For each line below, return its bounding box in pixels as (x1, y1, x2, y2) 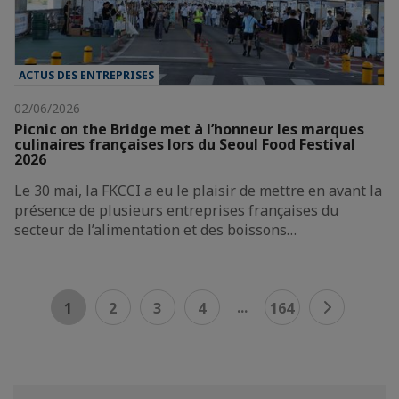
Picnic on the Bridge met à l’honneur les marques (14, 118, 364, 139)
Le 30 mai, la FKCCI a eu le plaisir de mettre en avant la (14, 180, 382, 200)
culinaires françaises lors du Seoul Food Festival (14, 134, 355, 154)
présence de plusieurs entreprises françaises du (14, 199, 338, 220)
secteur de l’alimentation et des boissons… (14, 219, 297, 240)
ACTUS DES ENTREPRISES (19, 67, 154, 83)
